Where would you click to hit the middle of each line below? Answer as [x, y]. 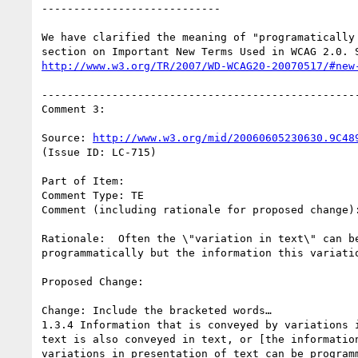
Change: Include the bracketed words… [157, 310]
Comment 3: [74, 109]
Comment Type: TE [93, 195]
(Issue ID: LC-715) [99, 152]
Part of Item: [83, 181]
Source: [67, 137]
